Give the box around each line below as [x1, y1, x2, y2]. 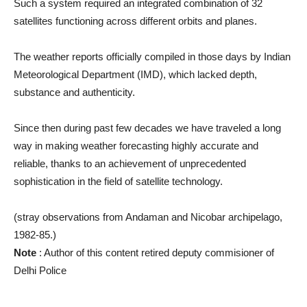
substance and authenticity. [14, 86, 135, 99]
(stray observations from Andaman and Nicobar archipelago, [14, 211, 282, 223]
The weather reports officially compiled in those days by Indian [14, 51, 291, 63]
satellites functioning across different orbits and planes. [14, 15, 257, 27]
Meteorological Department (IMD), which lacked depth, [14, 69, 257, 81]
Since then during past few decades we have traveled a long [14, 122, 281, 134]
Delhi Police [14, 265, 66, 277]
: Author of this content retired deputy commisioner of [36, 247, 274, 259]
